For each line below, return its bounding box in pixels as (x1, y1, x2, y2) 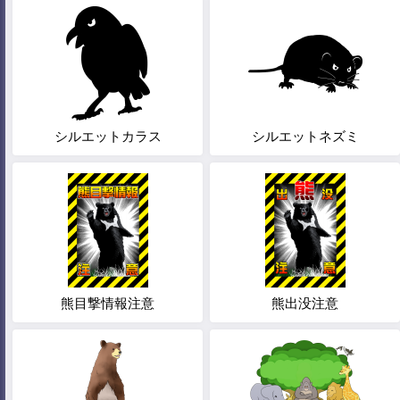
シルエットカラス (54, 129, 162, 144)
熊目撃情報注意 (61, 296, 154, 311)
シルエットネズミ (251, 129, 359, 144)
